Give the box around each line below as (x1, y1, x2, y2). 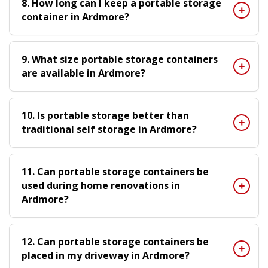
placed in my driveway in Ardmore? (22, 249, 190, 262)
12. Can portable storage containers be (22, 235, 209, 248)
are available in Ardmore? (22, 66, 145, 80)
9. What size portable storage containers (22, 53, 218, 66)
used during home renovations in (22, 179, 180, 192)
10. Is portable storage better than (22, 109, 189, 122)
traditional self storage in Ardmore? (22, 123, 197, 136)
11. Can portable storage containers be (22, 165, 209, 178)
